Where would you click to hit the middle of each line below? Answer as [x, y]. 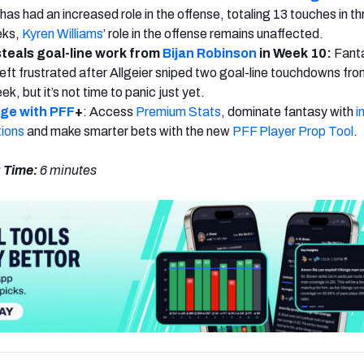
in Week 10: [295, 53]
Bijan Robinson [210, 53]
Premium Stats [178, 111]
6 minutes [68, 170]
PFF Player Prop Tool [293, 131]
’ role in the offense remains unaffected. [216, 33]
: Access [109, 111]
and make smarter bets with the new [128, 131]
